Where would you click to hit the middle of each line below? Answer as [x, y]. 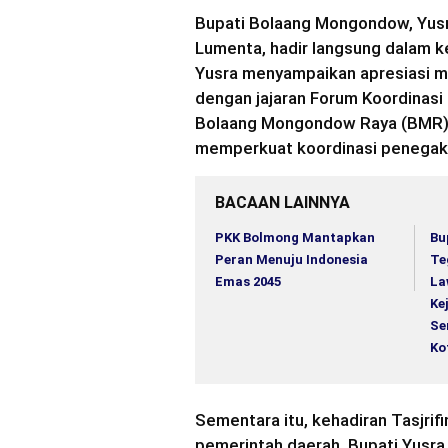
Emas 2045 [248, 282]
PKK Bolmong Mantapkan [295, 238]
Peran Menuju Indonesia [291, 260]
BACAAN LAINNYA [282, 203]
